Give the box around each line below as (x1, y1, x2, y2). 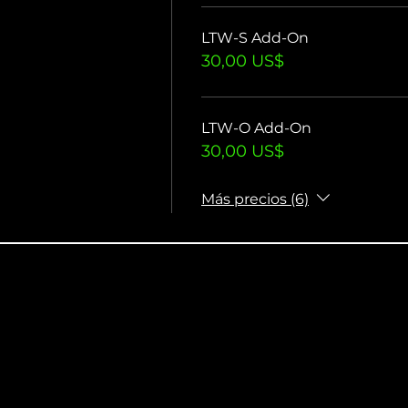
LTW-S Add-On (201, 29, 309, 47)
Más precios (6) (201, 189, 309, 208)
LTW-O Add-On (201, 119, 311, 138)
